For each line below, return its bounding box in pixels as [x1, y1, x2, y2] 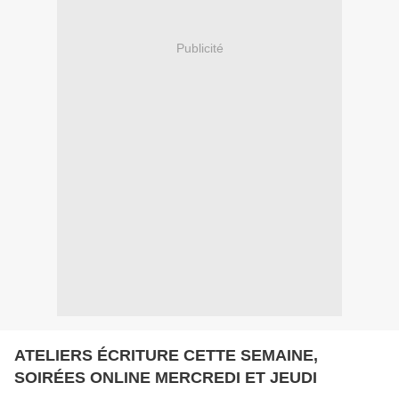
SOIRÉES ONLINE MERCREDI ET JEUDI [14, 368, 317, 387]
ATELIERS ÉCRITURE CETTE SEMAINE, [14, 346, 318, 364]
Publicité [175, 41, 224, 56]
